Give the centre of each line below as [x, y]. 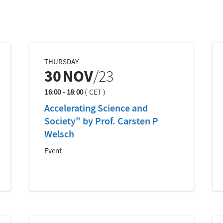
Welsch [59, 135]
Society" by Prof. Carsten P [102, 122]
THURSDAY [62, 62]
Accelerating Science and [96, 109]
